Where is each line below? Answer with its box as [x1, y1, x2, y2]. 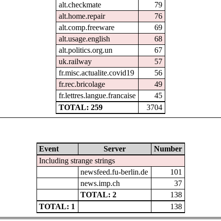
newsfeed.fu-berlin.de [80, 168, 148, 177]
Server [103, 145, 126, 153]
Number [153, 145, 182, 153]
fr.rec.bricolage [58, 80, 105, 88]
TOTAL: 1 [39, 202, 75, 211]
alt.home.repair [58, 12, 105, 20]
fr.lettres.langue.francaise [58, 91, 136, 100]
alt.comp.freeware [58, 23, 114, 32]
